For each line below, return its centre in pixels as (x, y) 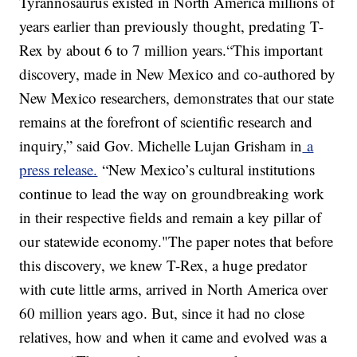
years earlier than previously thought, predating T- (172, 26)
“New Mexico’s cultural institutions (206, 170)
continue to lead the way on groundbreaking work (172, 194)
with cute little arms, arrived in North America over (174, 289)
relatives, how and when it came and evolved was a (173, 337)
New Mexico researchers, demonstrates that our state (177, 98)
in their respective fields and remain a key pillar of (171, 218)
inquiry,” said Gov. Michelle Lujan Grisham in (161, 146)
